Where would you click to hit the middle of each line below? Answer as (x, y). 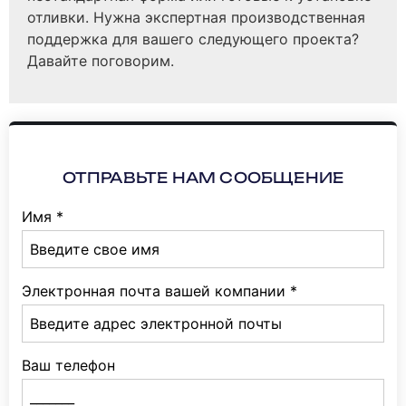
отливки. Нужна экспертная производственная (196, 18)
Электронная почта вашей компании (154, 290)
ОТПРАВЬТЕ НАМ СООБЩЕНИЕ (203, 177)
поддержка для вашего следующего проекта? (193, 39)
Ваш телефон (68, 365)
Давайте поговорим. (101, 61)
